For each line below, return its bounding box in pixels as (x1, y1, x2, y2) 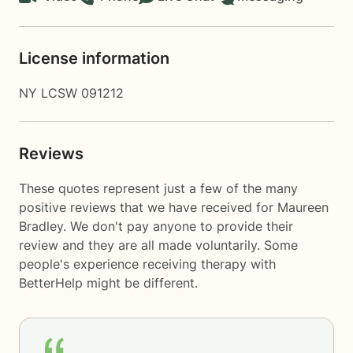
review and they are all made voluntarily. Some (19, 237, 298, 253)
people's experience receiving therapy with (19, 256, 276, 272)
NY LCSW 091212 (19, 85, 124, 101)
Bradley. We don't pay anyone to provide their (19, 218, 293, 234)
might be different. (83, 275, 198, 291)
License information (19, 49, 169, 68)
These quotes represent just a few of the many (19, 180, 298, 196)
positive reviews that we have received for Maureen (19, 199, 329, 215)
